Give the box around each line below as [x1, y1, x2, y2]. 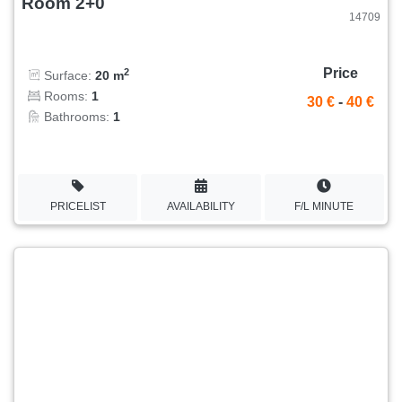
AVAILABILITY [166, 199, 235, 213]
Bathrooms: [40, 109, 113, 125]
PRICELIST [49, 199, 106, 213]
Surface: [40, 68, 95, 83]
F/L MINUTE [294, 199, 354, 213]
